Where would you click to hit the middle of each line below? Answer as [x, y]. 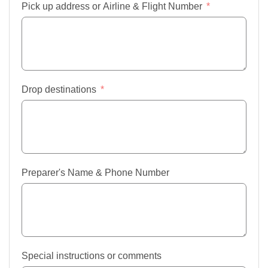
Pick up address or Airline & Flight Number [112, 6]
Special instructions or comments [92, 256]
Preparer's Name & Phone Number [95, 173]
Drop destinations [59, 89]
